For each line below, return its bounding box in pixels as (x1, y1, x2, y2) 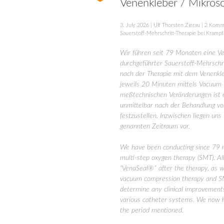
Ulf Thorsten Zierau (153, 22, 200, 28)
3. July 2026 (120, 22, 149, 28)
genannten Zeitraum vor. (120, 123, 190, 130)
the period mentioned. (120, 207, 183, 214)
